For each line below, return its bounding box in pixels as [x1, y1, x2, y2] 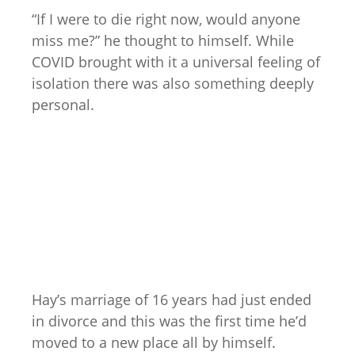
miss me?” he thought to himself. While [32, 30, 294, 50]
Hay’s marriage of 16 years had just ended [32, 289, 311, 309]
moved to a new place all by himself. [32, 332, 276, 352]
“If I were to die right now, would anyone [32, 9, 300, 29]
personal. [32, 94, 94, 114]
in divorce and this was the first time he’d [32, 311, 307, 330]
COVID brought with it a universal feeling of [32, 52, 320, 71]
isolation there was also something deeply [32, 73, 314, 93]
